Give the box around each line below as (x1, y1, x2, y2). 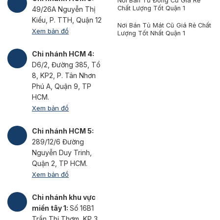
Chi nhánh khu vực (32, 192, 96, 201)
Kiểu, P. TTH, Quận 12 (32, 15, 102, 24)
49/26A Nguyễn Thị (32, 4, 95, 13)
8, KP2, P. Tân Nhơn (32, 71, 96, 80)
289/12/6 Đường (32, 137, 84, 146)
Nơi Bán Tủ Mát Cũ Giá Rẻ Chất (117, 22, 211, 29)
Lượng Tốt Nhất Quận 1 (117, 29, 185, 37)
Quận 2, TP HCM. (32, 159, 87, 167)
